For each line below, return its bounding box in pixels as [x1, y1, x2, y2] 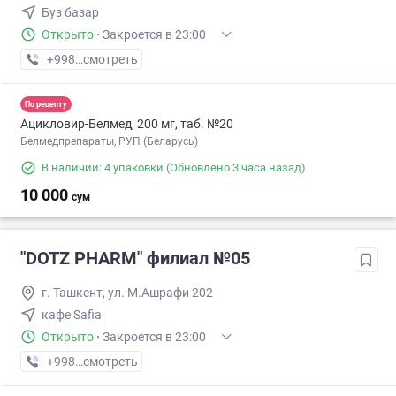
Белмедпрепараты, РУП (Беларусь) [20, 135, 198, 148]
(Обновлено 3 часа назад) [164, 161, 306, 175]
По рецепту [25, 99, 67, 109]
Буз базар [42, 5, 99, 20]
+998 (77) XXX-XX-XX [46, 354, 166, 369]
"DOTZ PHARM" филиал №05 [20, 247, 250, 270]
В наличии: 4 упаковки [42, 161, 164, 175]
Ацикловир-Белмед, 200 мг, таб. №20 [20, 117, 233, 132]
